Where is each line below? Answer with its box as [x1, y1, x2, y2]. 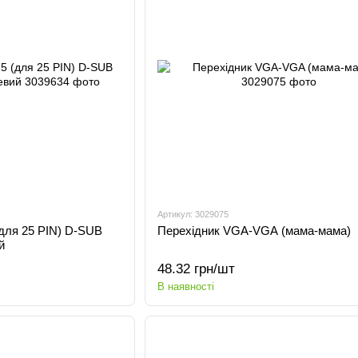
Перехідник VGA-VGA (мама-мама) [157, 224, 351, 237]
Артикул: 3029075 [157, 209, 229, 219]
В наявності [157, 280, 214, 292]
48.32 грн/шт [157, 261, 235, 276]
